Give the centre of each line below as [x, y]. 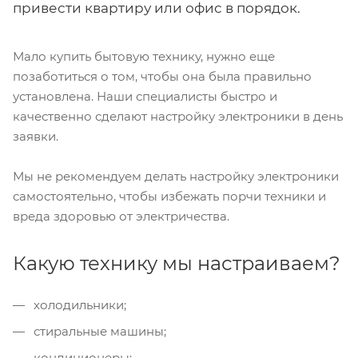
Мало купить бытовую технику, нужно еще [144, 57]
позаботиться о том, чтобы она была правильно [162, 77]
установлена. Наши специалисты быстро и [145, 97]
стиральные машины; [98, 332]
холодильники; [78, 305]
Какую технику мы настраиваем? [177, 264]
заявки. [36, 137]
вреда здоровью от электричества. [121, 217]
